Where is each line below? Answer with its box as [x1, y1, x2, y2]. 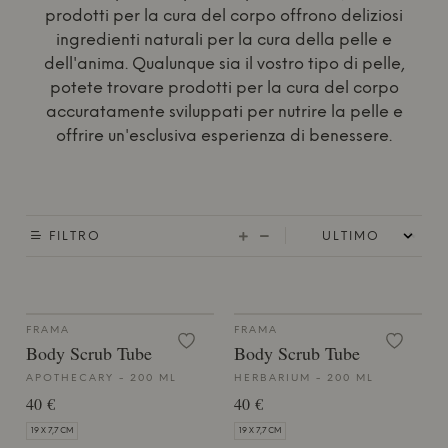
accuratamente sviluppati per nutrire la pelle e [45, 104, 403, 122]
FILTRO [44, 230, 101, 244]
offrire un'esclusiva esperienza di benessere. [56, 128, 392, 146]
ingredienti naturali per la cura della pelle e [56, 32, 392, 50]
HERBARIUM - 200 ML [234, 373, 374, 385]
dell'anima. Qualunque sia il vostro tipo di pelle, [43, 56, 405, 74]
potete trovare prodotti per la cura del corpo [49, 80, 399, 98]
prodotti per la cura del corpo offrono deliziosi [45, 8, 403, 26]
